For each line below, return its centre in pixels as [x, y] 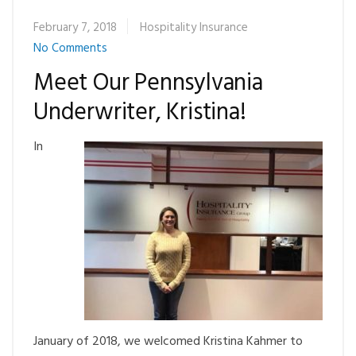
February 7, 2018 [75, 27]
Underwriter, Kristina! [140, 112]
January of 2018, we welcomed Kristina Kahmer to [168, 341]
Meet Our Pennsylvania [148, 83]
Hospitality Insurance [194, 27]
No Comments [70, 48]
